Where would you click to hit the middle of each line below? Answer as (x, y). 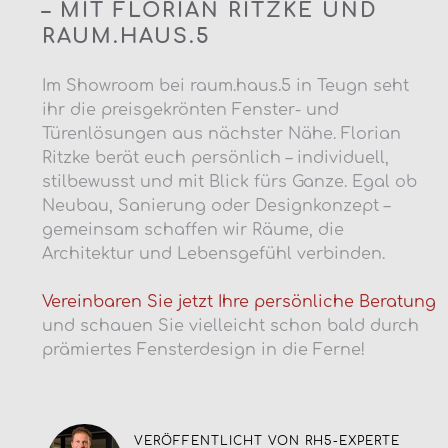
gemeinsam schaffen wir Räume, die (193, 229)
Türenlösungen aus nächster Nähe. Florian (221, 133)
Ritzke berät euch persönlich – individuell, (215, 157)
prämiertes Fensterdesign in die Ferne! (203, 349)
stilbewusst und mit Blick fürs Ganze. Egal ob (229, 181)
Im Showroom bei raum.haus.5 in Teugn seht (225, 85)
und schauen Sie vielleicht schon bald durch (230, 325)
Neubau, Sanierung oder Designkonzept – (216, 205)
